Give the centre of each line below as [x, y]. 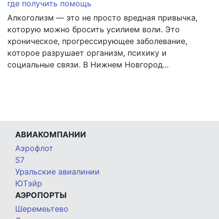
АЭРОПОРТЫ [41, 195]
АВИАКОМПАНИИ [51, 135]
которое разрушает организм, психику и [87, 53]
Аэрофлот [34, 148]
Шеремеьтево [42, 209]
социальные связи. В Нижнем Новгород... [88, 65]
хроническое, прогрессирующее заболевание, [97, 41]
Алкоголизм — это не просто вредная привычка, [102, 18]
